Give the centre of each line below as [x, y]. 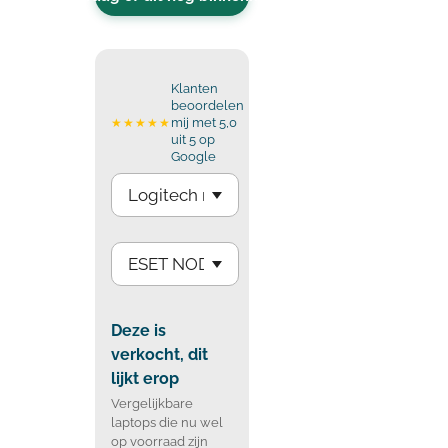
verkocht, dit [160, 354]
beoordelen [208, 106]
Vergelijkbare [152, 403]
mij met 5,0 [204, 123]
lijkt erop [145, 378]
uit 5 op [193, 140]
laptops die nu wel [167, 422]
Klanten [195, 89]
